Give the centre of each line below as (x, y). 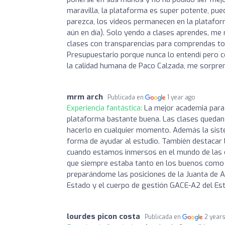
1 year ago (182, 97)
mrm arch (85, 97)
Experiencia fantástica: (105, 108)
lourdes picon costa (103, 216)
